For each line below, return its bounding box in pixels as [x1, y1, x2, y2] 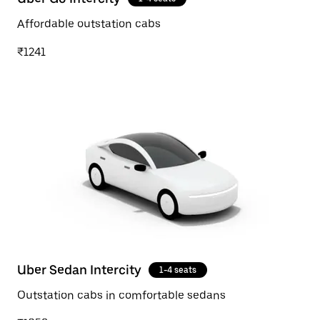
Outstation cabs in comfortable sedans [17, 289, 226, 302]
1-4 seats [159, 265, 196, 275]
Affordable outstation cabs [17, 17, 161, 31]
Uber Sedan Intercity [17, 262, 141, 277]
